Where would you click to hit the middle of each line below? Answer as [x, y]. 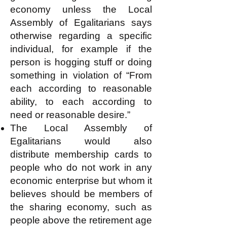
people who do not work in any [81, 167]
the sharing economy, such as [81, 207]
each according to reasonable [81, 88]
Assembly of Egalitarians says [81, 23]
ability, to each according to [81, 102]
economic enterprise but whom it [81, 181]
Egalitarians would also [81, 141]
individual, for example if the [81, 49]
